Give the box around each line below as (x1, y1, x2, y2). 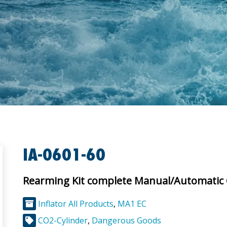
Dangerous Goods (92, 214, 162, 226)
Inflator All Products (38, 198, 114, 209)
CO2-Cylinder (38, 214, 88, 226)
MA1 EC (118, 198, 147, 209)
